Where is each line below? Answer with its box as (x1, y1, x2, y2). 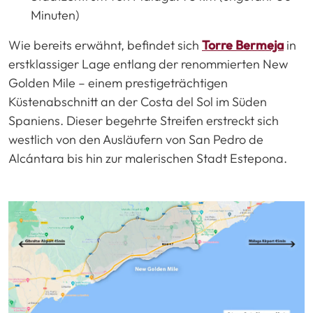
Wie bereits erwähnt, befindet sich (8, 36, 202, 53)
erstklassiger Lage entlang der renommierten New (8, 55, 288, 72)
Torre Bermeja (202, 36, 284, 53)
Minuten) (31, 6, 80, 23)
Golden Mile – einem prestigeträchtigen (8, 74, 228, 91)
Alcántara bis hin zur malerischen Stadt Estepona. (8, 150, 287, 166)
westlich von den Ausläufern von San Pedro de (8, 131, 263, 147)
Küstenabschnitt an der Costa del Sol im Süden (8, 93, 267, 110)
